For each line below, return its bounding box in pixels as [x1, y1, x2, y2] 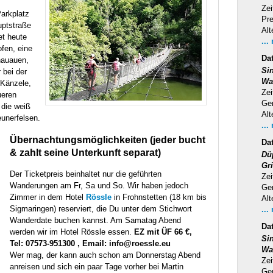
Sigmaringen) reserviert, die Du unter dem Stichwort [10, 204, 192, 214]
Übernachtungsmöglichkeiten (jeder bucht [10, 134, 205, 145]
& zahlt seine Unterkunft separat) [10, 147, 161, 158]
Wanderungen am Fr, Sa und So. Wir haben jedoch [10, 181, 188, 191]
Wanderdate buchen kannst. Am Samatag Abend [10, 216, 181, 225]
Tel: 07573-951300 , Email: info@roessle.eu [10, 239, 171, 249]
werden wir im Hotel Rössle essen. [10, 227, 134, 237]
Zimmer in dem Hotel [10, 193, 86, 202]
